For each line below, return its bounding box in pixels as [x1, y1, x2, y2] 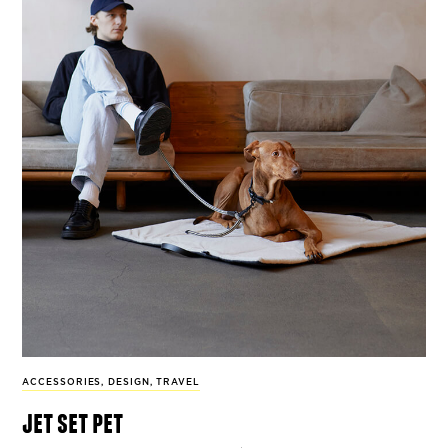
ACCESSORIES [22, 377, 102, 387]
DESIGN [108, 377, 150, 387]
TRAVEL [156, 377, 200, 387]
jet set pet [22, 406, 124, 437]
